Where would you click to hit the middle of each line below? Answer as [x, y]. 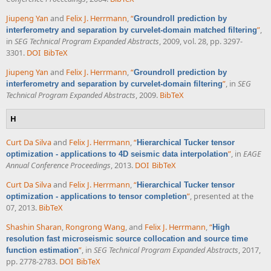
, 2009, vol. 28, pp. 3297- [201, 41]
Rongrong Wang [95, 227]
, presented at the [222, 196]
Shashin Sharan [34, 227]
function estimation [42, 250]
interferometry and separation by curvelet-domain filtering [114, 83]
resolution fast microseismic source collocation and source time [127, 238]
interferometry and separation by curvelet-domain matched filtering [132, 30]
